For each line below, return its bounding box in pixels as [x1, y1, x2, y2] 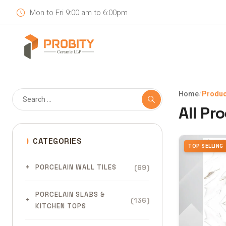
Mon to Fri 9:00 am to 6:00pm [30, 8, 128, 17]
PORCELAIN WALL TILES [35, 163, 117, 172]
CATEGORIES [33, 136, 82, 146]
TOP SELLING [188, 143, 223, 149]
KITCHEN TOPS [35, 202, 86, 210]
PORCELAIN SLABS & [35, 190, 105, 199]
